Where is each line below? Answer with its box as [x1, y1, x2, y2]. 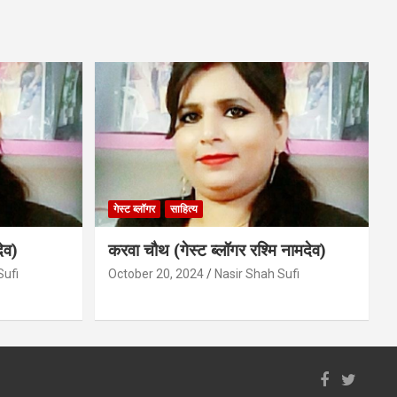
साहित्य [169, 202, 198, 215]
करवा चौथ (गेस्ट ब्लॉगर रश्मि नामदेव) [107, 239, 326, 261]
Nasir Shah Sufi [214, 266, 300, 281]
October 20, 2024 [107, 266, 204, 281]
